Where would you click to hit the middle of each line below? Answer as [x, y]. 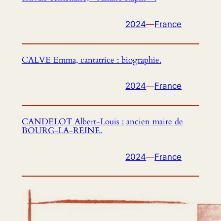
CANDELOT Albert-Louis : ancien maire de [102, 121]
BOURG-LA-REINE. [62, 130]
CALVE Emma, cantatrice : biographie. [91, 60]
